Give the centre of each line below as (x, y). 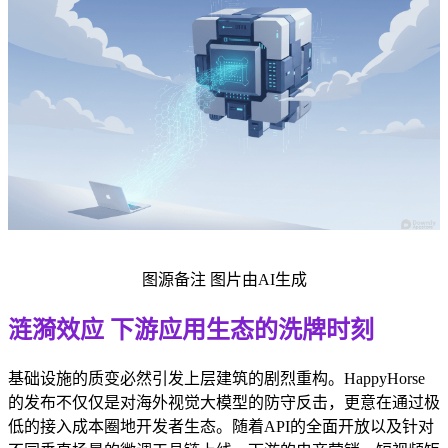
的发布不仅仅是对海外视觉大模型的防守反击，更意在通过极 (224, 402)
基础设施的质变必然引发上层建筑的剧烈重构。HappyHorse (216, 378)
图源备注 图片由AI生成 (224, 280)
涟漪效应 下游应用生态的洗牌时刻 (191, 330)
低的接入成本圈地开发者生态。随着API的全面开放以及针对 (221, 426)
